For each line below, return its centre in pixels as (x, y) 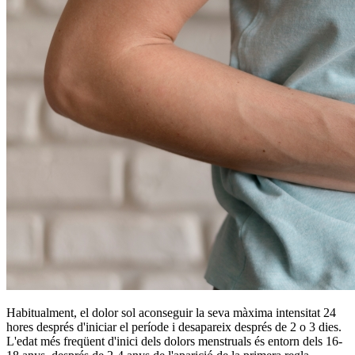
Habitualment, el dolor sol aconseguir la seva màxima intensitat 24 (171, 313)
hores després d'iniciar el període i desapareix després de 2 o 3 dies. (174, 327)
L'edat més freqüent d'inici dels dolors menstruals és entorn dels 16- (174, 342)
